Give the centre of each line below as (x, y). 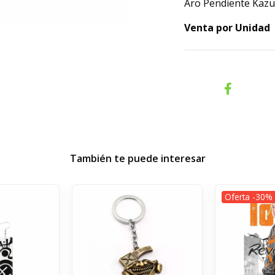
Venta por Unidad (227, 28)
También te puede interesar (137, 158)
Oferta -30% (249, 197)
